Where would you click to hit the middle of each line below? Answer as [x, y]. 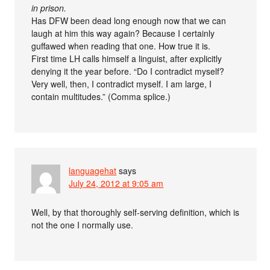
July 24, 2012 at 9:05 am [116, 183]
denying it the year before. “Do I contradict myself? [128, 71]
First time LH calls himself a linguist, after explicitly [127, 58]
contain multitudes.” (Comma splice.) [101, 96]
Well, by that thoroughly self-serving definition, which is [136, 212]
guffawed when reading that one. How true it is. [121, 46]
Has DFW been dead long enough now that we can [129, 20]
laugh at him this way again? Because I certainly [123, 33]
